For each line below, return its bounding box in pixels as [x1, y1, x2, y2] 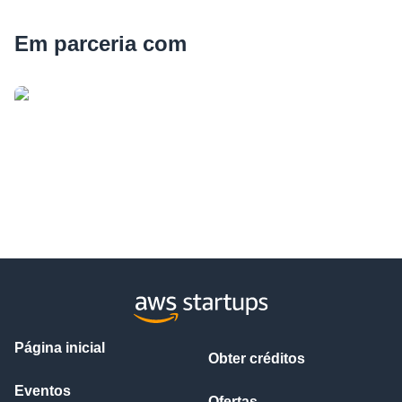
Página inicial [14, 340, 105, 355]
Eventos [14, 383, 71, 398]
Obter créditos [208, 351, 305, 366]
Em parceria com [14, 31, 187, 56]
